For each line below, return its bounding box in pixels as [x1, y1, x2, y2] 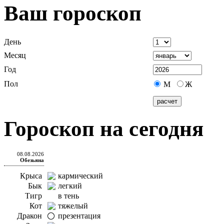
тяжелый [58, 201, 88, 210]
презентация [58, 211, 100, 220]
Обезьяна [20, 156, 44, 163]
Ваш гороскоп [4, 1, 141, 25]
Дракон [17, 211, 42, 220]
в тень [58, 191, 79, 200]
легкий [58, 181, 82, 190]
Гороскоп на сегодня [4, 116, 203, 140]
